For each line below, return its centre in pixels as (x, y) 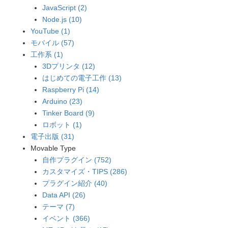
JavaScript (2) (64, 7)
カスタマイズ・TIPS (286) (84, 171)
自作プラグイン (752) (77, 160)
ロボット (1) (62, 124)
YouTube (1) (51, 31)
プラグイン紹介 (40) (75, 183)
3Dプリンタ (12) (68, 66)
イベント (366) (66, 218)
